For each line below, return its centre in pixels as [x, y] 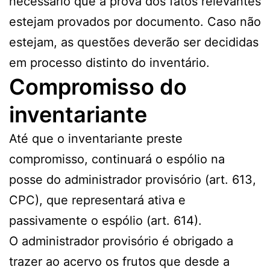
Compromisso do [98, 87]
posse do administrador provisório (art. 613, [133, 180]
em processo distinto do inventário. [109, 63]
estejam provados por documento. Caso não [135, 22]
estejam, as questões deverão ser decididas [134, 42]
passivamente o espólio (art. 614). [105, 221]
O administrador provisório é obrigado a [121, 241]
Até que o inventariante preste [96, 139]
